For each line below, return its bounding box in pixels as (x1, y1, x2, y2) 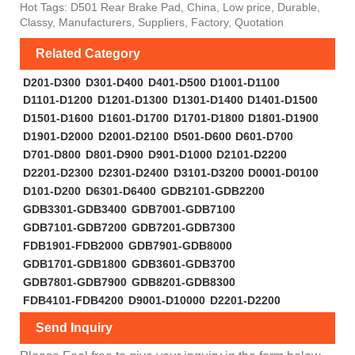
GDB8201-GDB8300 (131, 275, 235, 288)
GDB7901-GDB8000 (128, 239, 232, 252)
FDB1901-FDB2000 (22, 239, 124, 252)
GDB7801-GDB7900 (22, 275, 127, 288)
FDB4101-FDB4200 (22, 293, 124, 307)
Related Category (36, 46, 140, 60)
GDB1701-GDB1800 (22, 257, 127, 270)
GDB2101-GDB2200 (160, 185, 265, 198)
